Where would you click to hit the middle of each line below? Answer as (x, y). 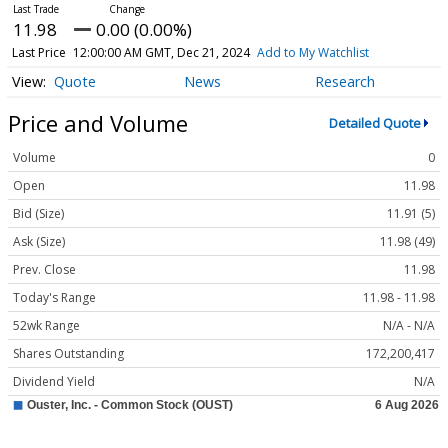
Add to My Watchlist (312, 52)
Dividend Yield (54, 382)
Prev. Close (44, 270)
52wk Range (46, 326)
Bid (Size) (38, 214)
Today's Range (54, 298)
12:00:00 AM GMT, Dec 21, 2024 (161, 52)
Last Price (38, 52)
